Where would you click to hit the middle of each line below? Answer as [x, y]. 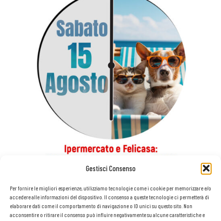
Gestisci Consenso [110, 168]
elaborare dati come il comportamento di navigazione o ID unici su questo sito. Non [101, 206]
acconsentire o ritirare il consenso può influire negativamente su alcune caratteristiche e [107, 215]
